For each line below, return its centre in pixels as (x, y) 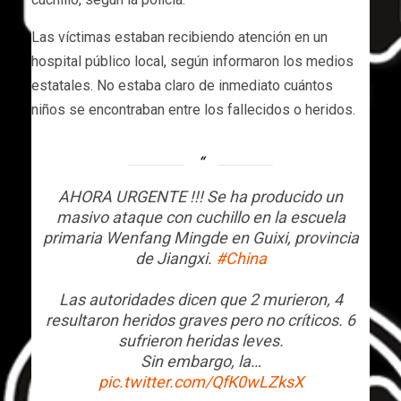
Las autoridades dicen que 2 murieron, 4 (200, 299)
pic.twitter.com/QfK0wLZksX (200, 381)
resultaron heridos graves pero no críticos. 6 (200, 320)
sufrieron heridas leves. (200, 340)
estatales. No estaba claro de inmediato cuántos (182, 85)
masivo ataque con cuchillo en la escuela (200, 217)
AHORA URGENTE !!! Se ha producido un (200, 196)
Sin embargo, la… (200, 361)
